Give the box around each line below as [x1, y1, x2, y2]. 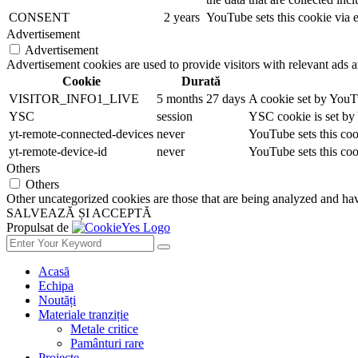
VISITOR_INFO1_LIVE [9, 91, 139, 105]
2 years [164, 10, 200, 24]
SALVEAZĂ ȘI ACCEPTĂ [6, 205, 152, 220]
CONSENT [9, 10, 70, 24]
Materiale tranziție [38, 307, 129, 321]
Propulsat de [6, 220, 72, 234]
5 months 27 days [157, 91, 245, 105]
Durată [181, 74, 221, 88]
